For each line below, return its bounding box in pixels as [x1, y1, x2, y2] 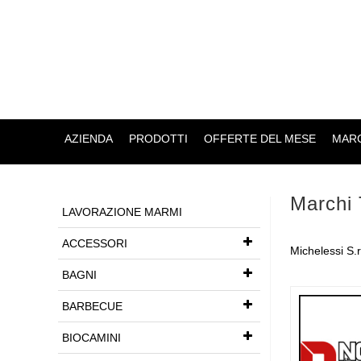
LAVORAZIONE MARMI [62, 205, 182, 218]
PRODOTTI [128, 132, 188, 145]
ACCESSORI [62, 237, 127, 250]
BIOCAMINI [62, 331, 121, 344]
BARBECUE [62, 300, 122, 313]
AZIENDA [64, 132, 113, 145]
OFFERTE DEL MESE [203, 132, 316, 145]
